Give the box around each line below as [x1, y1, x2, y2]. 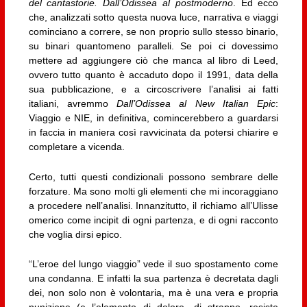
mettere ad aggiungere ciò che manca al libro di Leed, [28, 55, 279, 66]
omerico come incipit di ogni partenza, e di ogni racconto [28, 214, 279, 225]
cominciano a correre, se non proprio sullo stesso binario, [28, 26, 279, 38]
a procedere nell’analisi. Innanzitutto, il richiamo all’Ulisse [28, 199, 279, 211]
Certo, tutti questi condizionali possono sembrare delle [28, 171, 279, 182]
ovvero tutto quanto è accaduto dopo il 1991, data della [28, 69, 279, 81]
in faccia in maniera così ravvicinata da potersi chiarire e [28, 127, 279, 138]
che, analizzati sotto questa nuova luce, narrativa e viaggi [28, 12, 279, 23]
